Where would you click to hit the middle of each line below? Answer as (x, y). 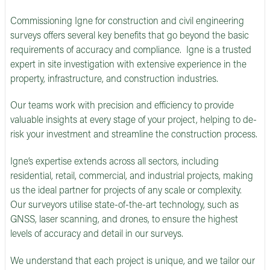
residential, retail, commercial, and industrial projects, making (132, 177)
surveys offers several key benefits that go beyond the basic (130, 36)
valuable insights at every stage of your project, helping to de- (133, 121)
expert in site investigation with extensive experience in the (128, 65)
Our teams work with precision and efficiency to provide (122, 106)
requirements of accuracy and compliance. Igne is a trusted (131, 50)
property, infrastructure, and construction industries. (114, 79)
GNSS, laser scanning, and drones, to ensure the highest (124, 220)
